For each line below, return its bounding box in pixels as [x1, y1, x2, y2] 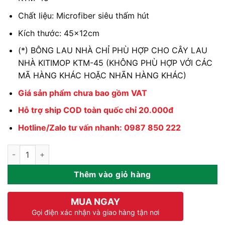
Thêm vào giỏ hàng [74, 169, 151, 179]
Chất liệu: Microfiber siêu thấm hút [18, 11, 149, 21]
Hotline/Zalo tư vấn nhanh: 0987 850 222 [18, 123, 181, 133]
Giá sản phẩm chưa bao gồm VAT [18, 87, 147, 98]
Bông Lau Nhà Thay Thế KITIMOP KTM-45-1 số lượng [7, 145, 192, 154]
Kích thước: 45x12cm [18, 28, 99, 38]
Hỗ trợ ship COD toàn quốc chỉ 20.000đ [18, 105, 173, 116]
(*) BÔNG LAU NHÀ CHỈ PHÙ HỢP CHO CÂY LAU [18, 45, 207, 56]
